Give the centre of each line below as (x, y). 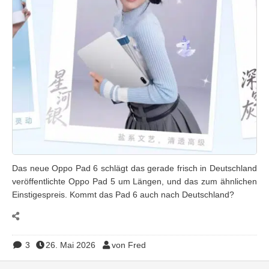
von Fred (128, 245)
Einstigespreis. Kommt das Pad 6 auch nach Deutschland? (123, 195)
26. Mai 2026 (71, 245)
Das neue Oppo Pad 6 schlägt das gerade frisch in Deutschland (134, 168)
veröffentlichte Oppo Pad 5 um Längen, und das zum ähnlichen (134, 181)
